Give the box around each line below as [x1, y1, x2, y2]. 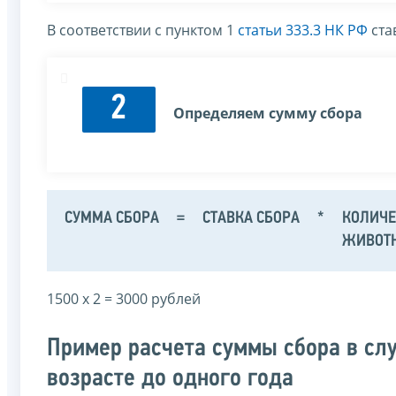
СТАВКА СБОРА [202, 210, 300, 228]
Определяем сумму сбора [173, 103, 362, 124]
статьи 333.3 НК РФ [238, 20, 368, 41]
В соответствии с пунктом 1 [47, 20, 238, 41]
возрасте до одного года [47, 366, 293, 392]
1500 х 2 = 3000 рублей [47, 289, 201, 309]
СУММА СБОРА [65, 210, 159, 228]
